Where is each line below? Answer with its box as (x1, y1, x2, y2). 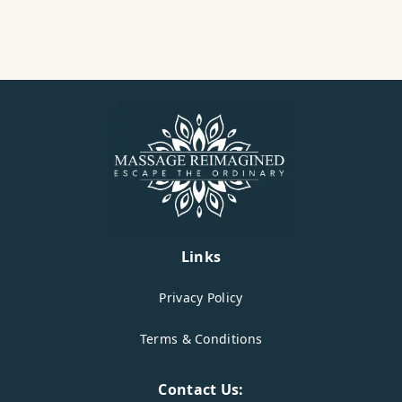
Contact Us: (158, 380, 244, 400)
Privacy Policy (159, 289, 243, 307)
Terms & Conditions (139, 330, 263, 348)
